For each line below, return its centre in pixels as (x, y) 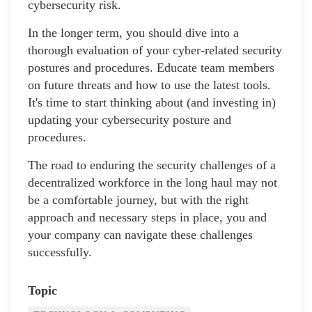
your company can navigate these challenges (140, 235)
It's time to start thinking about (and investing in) (152, 103)
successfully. (60, 252)
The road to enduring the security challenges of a (152, 165)
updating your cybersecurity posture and (130, 120)
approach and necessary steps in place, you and (147, 218)
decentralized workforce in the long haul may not (153, 183)
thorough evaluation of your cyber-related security (155, 50)
